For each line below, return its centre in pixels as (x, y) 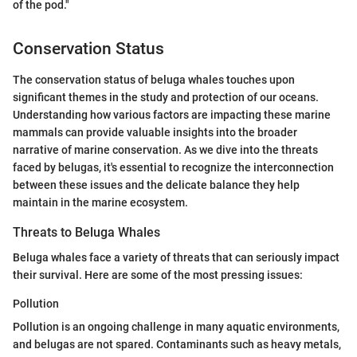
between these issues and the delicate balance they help (156, 184)
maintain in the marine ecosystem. (100, 202)
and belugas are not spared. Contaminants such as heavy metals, (177, 345)
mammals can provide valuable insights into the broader (155, 132)
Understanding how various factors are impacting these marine (172, 114)
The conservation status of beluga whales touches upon (154, 79)
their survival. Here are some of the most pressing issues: (158, 275)
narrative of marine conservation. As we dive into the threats (165, 149)
